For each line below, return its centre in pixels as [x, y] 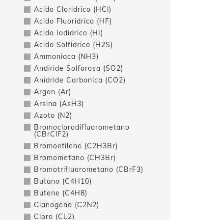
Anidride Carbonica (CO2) [80, 80]
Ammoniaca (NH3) [66, 56]
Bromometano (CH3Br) [75, 158]
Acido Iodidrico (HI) [69, 33]
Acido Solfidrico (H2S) [73, 45]
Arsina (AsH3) [59, 104]
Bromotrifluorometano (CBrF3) [89, 169]
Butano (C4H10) [63, 181]
